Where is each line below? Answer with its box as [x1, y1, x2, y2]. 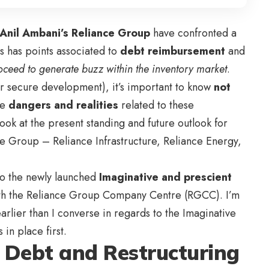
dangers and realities [8, 97, 118, 113]
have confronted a [150, 25, 237, 41]
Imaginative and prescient [99, 169, 232, 186]
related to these [118, 97, 194, 113]
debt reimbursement [120, 43, 225, 59]
